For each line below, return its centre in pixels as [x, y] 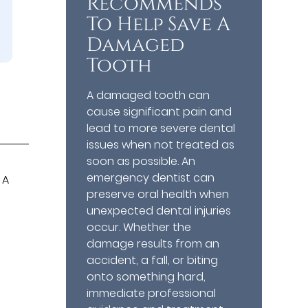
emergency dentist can [151, 178]
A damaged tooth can [148, 96]
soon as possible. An [141, 162]
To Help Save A [159, 25]
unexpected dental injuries [159, 211]
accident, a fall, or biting [153, 261]
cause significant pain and [159, 112]
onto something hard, [146, 277]
